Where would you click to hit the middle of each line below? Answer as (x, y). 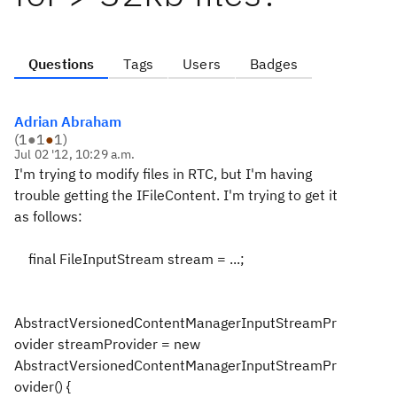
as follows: (48, 216)
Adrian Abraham (68, 121)
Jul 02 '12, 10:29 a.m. (75, 154)
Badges (273, 64)
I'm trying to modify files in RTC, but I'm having (163, 174)
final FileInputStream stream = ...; (129, 259)
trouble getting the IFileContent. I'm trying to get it (176, 195)
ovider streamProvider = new (107, 344)
